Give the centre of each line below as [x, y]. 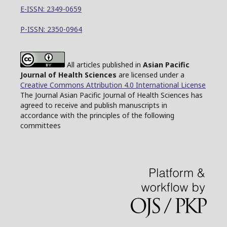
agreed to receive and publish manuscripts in [94, 105]
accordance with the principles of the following [97, 115]
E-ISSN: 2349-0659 [51, 9]
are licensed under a [150, 75]
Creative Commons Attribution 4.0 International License [113, 85]
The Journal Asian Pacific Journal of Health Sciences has [111, 95]
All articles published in [104, 65]
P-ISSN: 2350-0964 [51, 29]
